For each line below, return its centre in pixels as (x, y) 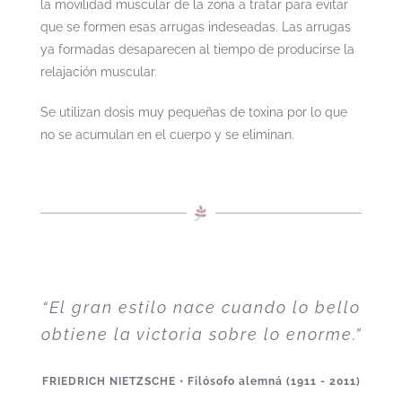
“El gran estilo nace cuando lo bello (201, 307)
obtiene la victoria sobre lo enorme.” (201, 334)
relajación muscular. (98, 71)
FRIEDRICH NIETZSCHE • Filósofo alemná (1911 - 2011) (201, 381)
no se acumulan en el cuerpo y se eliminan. (167, 134)
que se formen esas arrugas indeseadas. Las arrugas (195, 26)
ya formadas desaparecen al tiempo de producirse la (197, 49)
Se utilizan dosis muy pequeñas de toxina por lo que (193, 112)
